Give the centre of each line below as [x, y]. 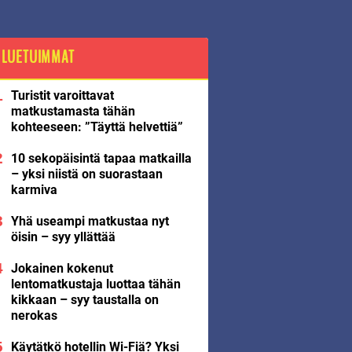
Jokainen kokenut [62, 268]
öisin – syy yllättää [63, 237]
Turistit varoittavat [62, 95]
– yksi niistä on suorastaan [87, 174]
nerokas [34, 315]
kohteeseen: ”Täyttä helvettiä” [97, 127]
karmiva [34, 190]
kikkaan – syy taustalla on [85, 300]
